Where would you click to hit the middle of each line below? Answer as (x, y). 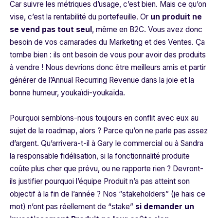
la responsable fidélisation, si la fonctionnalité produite (100, 156)
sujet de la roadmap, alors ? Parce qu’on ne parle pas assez (109, 131)
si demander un (165, 207)
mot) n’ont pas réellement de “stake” (73, 207)
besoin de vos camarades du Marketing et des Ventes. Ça (107, 42)
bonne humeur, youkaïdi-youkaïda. (67, 93)
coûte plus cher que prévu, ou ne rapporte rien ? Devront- (107, 169)
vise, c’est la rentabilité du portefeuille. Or (80, 17)
